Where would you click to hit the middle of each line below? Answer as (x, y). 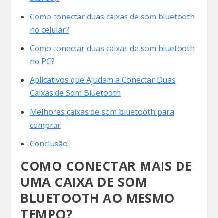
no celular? (49, 29)
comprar (45, 125)
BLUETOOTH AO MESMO (98, 198)
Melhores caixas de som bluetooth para (102, 112)
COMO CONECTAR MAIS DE (106, 166)
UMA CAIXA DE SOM (84, 182)
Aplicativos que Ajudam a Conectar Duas (102, 80)
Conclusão (48, 143)
